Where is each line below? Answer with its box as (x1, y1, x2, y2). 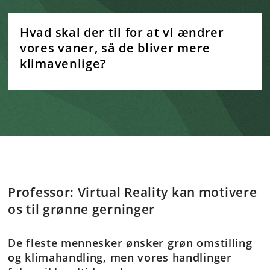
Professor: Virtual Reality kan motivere (8, 184, 257, 201)
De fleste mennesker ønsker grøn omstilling (8, 236, 253, 251)
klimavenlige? (20, 55, 107, 72)
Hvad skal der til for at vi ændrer (20, 24, 224, 41)
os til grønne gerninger (8, 201, 155, 218)
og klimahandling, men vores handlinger (8, 250, 232, 265)
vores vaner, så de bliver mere (20, 40, 210, 57)
